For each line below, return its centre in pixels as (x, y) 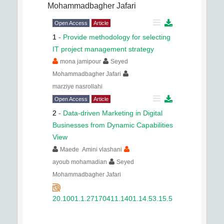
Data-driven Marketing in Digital (113, 113)
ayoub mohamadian (80, 162)
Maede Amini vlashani (91, 150)
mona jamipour (80, 62)
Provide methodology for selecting (117, 37)
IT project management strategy (103, 49)
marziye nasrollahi (77, 87)
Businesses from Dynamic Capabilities (113, 125)
